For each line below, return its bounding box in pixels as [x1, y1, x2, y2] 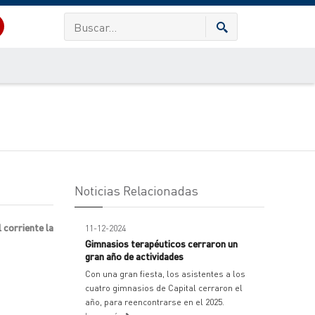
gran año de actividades [85, 250, 184, 262]
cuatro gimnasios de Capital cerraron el [85, 283, 243, 293]
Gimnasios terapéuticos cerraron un [85, 237, 238, 250]
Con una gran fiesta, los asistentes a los [85, 269, 245, 279]
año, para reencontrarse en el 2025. [85, 297, 224, 307]
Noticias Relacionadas [75, 182, 198, 198]
